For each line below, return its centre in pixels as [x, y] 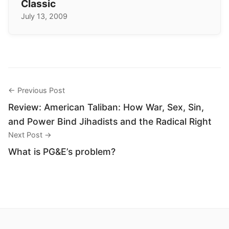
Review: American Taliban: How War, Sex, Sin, [106, 107]
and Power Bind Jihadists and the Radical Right [110, 122]
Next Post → [30, 135]
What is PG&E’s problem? [62, 152]
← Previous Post [37, 90]
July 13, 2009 [44, 16]
